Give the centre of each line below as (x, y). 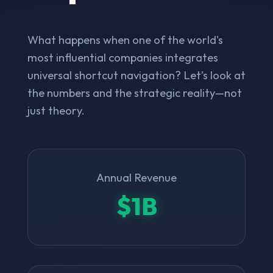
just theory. (56, 110)
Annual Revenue (136, 177)
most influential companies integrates (122, 57)
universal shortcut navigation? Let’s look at (136, 75)
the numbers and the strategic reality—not (134, 93)
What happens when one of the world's (125, 40)
